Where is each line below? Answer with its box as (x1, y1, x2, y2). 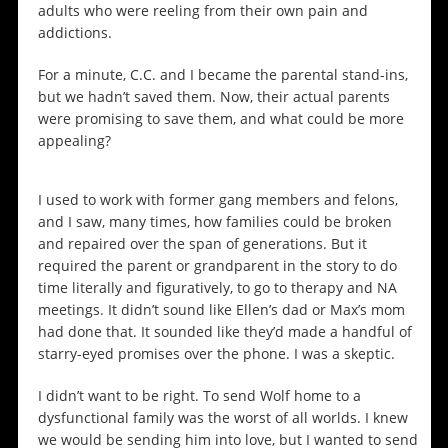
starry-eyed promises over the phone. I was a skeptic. (37, 344, 395, 364)
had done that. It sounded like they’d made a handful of (37, 322, 412, 342)
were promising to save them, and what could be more (37, 109, 404, 129)
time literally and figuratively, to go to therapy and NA (37, 278, 397, 298)
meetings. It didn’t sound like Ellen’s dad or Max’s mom (37, 300, 405, 320)
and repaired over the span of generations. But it (37, 234, 367, 254)
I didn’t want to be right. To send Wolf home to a (37, 386, 361, 406)
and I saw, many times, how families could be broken (37, 212, 392, 232)
